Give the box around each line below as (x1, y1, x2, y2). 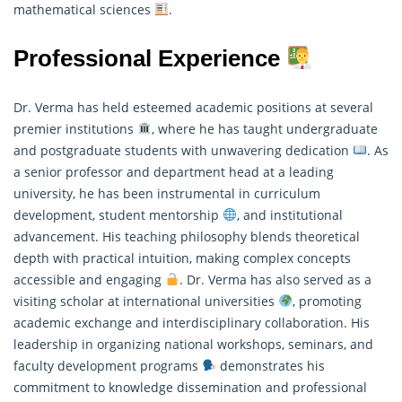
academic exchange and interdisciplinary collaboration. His (13, 313, 370, 331)
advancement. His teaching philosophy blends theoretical (13, 227, 360, 245)
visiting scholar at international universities (13, 292, 278, 310)
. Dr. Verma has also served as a (179, 270, 371, 288)
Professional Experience (13, 44, 286, 72)
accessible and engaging (13, 270, 165, 288)
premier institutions (13, 119, 137, 137)
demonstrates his (215, 356, 325, 374)
